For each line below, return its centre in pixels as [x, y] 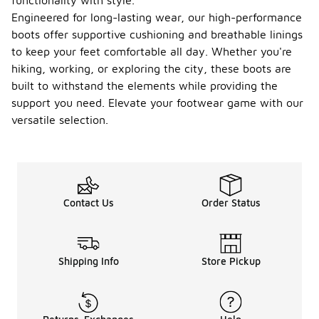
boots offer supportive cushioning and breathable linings [157, 34]
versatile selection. [60, 120]
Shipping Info [88, 261]
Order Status [231, 203]
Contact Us [88, 203]
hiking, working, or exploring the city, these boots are [151, 68]
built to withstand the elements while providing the [145, 85]
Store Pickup [231, 261]
